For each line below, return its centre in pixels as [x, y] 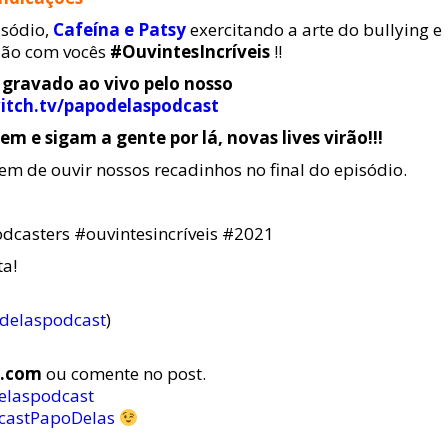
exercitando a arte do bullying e [314, 29]
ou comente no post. [124, 373]
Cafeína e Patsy [119, 29]
